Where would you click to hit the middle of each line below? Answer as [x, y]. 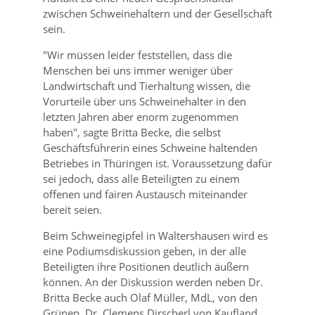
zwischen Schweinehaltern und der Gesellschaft [157, 13]
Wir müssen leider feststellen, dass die [139, 55]
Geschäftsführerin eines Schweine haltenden [150, 148]
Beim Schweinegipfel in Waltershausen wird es [155, 236]
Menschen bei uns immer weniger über [137, 70]
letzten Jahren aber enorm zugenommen [140, 117]
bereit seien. [72, 210]
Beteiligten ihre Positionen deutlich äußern [146, 266]
